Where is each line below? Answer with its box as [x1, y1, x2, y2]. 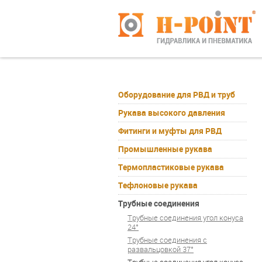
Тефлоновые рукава [118, 181, 198, 190]
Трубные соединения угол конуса [127, 213, 243, 222]
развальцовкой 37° [127, 245, 194, 254]
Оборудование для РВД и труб [118, 90, 235, 99]
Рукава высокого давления [118, 108, 225, 118]
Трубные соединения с [127, 236, 207, 244]
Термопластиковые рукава [118, 163, 224, 172]
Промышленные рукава [118, 144, 212, 154]
